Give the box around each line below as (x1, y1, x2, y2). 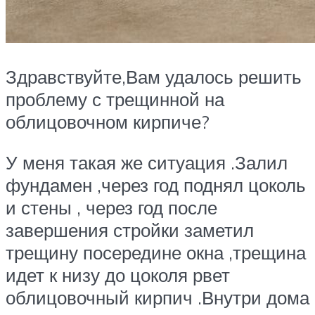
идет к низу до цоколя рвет (6, 263, 230, 286)
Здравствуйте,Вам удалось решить (6, 65, 302, 88)
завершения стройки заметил (6, 218, 254, 241)
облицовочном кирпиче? (6, 110, 210, 133)
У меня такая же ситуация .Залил (6, 150, 288, 174)
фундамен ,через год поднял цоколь (6, 173, 306, 196)
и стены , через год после (6, 195, 217, 219)
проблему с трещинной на (6, 87, 224, 110)
